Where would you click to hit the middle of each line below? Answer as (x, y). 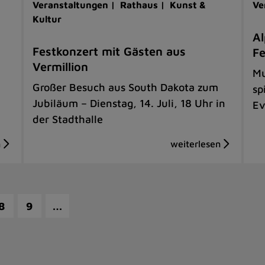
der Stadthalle (68, 119)
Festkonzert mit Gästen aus (109, 51)
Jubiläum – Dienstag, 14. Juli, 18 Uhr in (129, 103)
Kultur (47, 19)
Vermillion (61, 66)
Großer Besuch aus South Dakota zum (126, 87)
